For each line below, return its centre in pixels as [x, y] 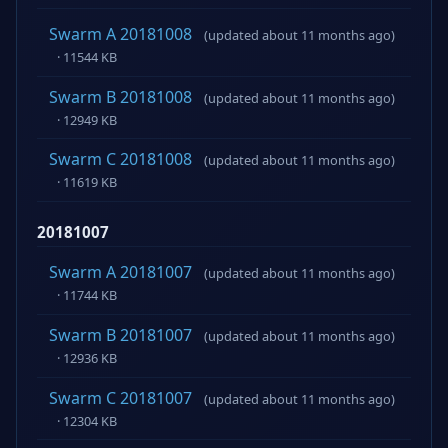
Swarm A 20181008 [120, 34]
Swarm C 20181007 [120, 397]
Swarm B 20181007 [120, 334]
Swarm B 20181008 [120, 96]
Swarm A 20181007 [120, 272]
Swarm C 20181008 [120, 159]
